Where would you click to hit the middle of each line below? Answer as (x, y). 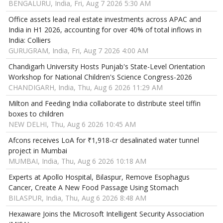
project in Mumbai (38, 150)
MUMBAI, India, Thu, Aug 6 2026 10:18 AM (77, 161)
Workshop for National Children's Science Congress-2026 (100, 77)
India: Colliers (30, 40)
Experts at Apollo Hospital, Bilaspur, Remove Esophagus (99, 177)
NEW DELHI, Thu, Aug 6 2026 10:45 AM (72, 124)
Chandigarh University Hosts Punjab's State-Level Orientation (107, 66)
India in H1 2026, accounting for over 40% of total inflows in (105, 29)
